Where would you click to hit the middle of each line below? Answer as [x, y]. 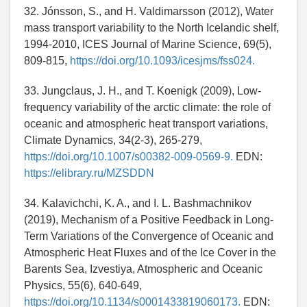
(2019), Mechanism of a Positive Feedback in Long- [149, 220]
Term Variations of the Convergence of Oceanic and [149, 236]
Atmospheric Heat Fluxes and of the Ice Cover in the [150, 253]
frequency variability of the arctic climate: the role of [147, 108]
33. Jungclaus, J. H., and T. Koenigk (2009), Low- [143, 91]
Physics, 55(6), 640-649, [83, 286]
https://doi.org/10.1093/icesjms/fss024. [162, 61]
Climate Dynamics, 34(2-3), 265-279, [113, 140]
